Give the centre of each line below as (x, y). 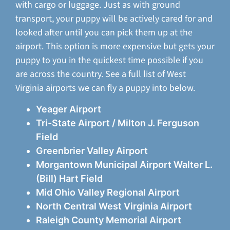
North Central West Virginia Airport (114, 206)
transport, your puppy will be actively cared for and (114, 18)
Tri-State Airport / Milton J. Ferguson (118, 123)
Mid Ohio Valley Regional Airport (108, 193)
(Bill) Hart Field (69, 179)
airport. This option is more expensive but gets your (115, 46)
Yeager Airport (69, 109)
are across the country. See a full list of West (101, 74)
